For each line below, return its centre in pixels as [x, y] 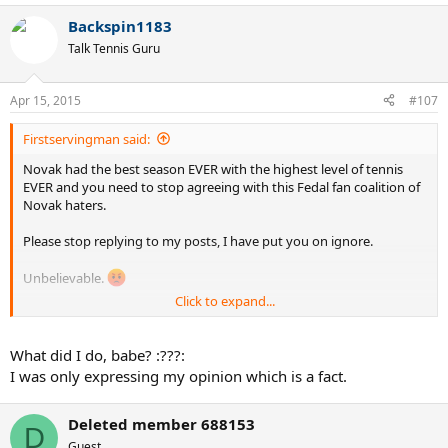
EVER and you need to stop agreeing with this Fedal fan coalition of [221, 186]
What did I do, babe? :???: [97, 355]
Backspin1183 [120, 26]
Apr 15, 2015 [45, 100]
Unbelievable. [65, 277]
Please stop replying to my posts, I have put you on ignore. [198, 240]
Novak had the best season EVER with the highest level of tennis [213, 168]
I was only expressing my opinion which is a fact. [178, 376]
